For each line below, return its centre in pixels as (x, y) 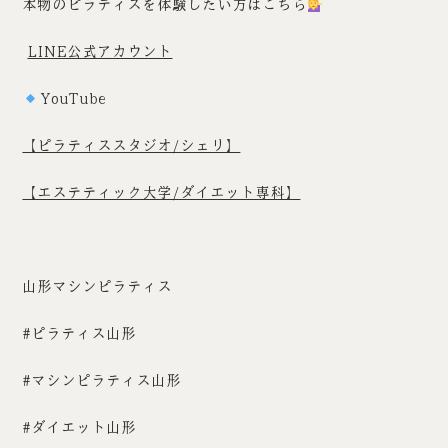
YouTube (72, 99)
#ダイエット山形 (79, 428)
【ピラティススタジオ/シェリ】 (131, 146)
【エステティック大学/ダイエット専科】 (161, 193)
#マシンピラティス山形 (102, 381)
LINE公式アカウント (100, 52)
